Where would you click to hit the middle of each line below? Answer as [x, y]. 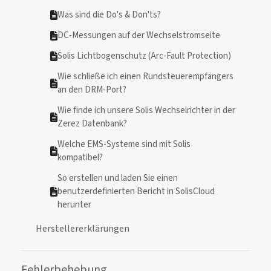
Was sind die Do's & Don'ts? [109, 15]
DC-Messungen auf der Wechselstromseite [139, 35]
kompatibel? [80, 158]
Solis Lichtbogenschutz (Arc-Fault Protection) [144, 56]
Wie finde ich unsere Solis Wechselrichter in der [146, 110]
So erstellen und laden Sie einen [118, 178]
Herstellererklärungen [83, 229]
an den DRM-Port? [92, 90]
